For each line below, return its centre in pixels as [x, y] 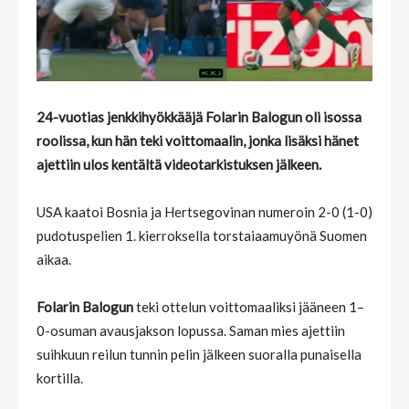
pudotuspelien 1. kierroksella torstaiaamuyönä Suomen [202, 235]
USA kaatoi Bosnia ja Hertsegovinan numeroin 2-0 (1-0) [204, 211]
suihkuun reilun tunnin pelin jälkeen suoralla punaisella [199, 354]
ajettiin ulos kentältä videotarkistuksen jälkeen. [179, 164]
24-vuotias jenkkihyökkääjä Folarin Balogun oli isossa [199, 116]
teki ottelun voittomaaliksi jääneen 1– [249, 306]
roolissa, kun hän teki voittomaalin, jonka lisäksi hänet [198, 140]
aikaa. [54, 259]
